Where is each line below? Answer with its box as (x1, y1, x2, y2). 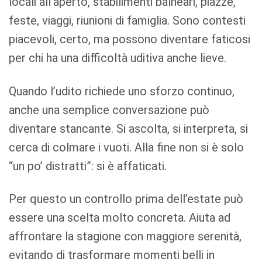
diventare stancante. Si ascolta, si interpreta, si (9, 121, 249, 136)
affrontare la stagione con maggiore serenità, (9, 229, 242, 244)
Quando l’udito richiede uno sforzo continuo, (9, 84, 235, 98)
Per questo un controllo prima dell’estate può (9, 192, 244, 206)
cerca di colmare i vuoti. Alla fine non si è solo (9, 140, 244, 154)
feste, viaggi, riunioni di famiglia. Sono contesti (9, 13, 246, 27)
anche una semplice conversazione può (9, 102, 210, 117)
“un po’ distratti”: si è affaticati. (9, 158, 167, 173)
